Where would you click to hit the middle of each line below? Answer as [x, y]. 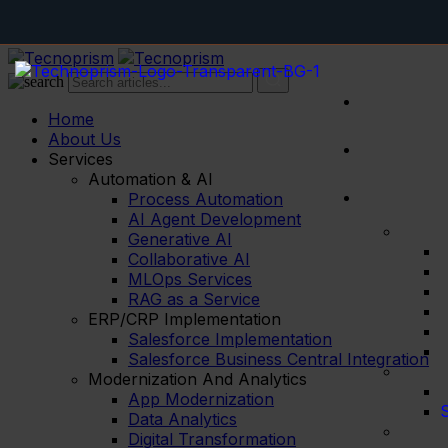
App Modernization [201, 399]
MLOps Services [190, 279]
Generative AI [180, 239]
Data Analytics [182, 419]
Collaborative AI [189, 259]
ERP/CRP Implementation [184, 319]
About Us [84, 139]
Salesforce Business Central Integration [278, 359]
